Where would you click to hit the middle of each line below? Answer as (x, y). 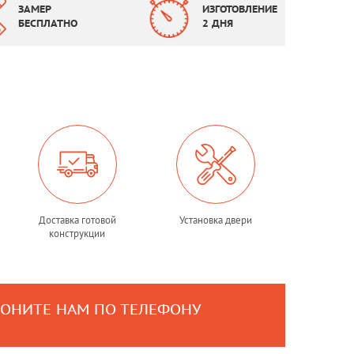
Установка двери (216, 220)
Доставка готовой (77, 220)
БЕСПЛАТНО (47, 24)
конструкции (77, 233)
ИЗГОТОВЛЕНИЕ (240, 9)
